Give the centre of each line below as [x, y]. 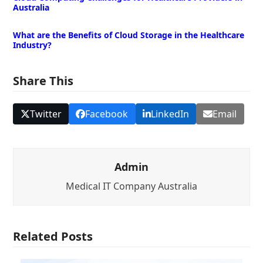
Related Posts [53, 237]
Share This [43, 81]
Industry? [33, 45]
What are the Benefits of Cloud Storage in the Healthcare [129, 35]
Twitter [45, 114]
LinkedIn [170, 114]
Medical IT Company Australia [131, 186]
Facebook [107, 114]
